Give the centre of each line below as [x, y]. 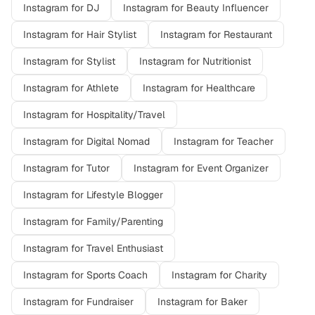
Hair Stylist [111, 34]
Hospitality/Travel [126, 115]
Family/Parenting [125, 221]
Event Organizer [233, 168]
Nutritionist [227, 61]
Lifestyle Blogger [125, 195]
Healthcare [231, 88]
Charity [251, 275]
